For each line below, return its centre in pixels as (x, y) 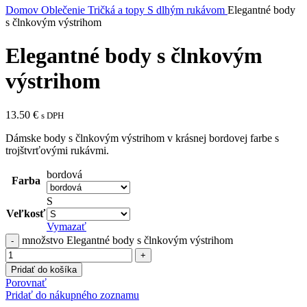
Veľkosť (26, 213)
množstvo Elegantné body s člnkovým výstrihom (127, 240)
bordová (64, 174)
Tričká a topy (118, 10)
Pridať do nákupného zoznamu (72, 295)
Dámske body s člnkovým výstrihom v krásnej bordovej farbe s (142, 138)
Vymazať (66, 226)
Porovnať (26, 282)
